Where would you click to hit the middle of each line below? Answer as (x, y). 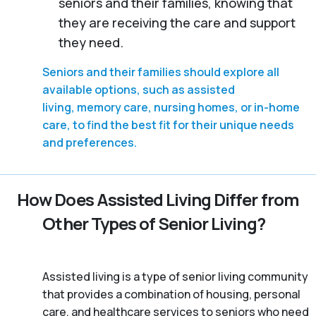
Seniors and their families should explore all (161, 72)
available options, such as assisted (139, 89)
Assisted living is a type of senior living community (175, 276)
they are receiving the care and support (177, 22)
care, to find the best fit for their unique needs (168, 124)
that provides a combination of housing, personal (171, 294)
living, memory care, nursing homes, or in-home (171, 107)
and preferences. (90, 142)
